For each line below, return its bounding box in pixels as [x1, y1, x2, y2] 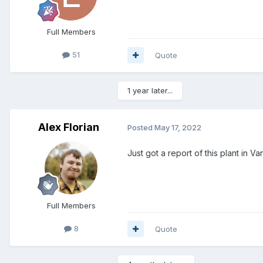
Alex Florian [38, 120, 99, 133]
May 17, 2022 [154, 123, 201, 133]
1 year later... [127, 85, 173, 95]
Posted [127, 123, 154, 133]
